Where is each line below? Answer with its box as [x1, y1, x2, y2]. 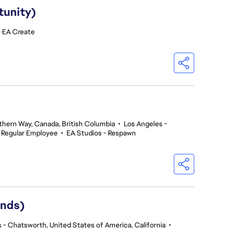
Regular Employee [1, 128, 58, 138]
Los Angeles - [124, 119, 167, 128]
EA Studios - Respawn [66, 128, 136, 138]
